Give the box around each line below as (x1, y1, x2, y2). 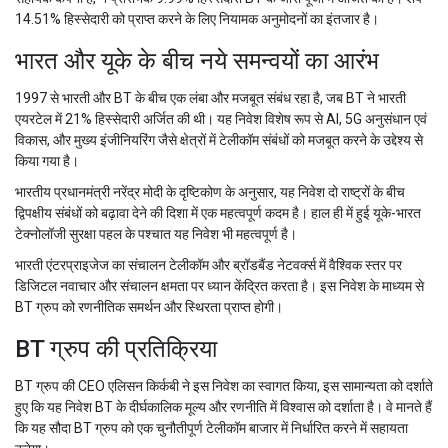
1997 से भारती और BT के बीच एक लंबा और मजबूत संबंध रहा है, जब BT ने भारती (15, 90, 406, 107)
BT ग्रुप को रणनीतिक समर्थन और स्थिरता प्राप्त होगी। (15, 299, 283, 316)
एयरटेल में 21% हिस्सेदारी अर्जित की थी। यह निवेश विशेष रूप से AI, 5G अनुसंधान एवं (15, 111, 427, 128)
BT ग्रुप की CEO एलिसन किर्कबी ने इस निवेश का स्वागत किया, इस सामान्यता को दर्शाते (15, 378, 433, 395)
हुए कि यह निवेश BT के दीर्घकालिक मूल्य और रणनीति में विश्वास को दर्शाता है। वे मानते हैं (15, 399, 432, 416)
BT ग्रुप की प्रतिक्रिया (15, 335, 217, 364)
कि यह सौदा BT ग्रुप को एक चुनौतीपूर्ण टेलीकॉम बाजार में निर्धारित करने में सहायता (15, 420, 408, 437)
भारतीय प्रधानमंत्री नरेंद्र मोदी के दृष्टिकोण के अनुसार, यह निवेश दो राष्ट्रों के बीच (15, 184, 405, 201)
